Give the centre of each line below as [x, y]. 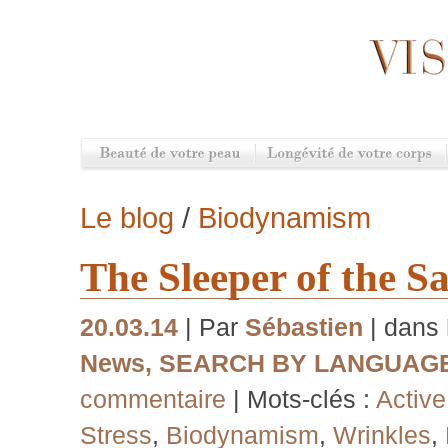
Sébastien [304, 327]
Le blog [127, 217]
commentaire [153, 399]
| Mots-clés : [304, 399]
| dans [404, 327]
